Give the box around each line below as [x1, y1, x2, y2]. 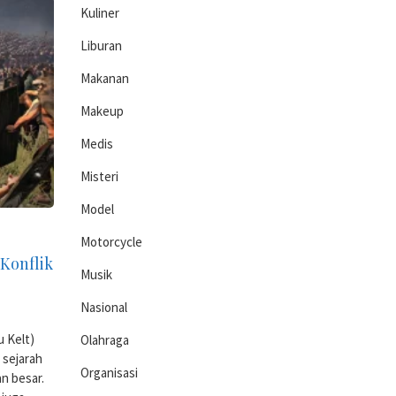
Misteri [80, 168, 118, 185]
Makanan [80, 70, 129, 87]
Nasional [80, 299, 127, 316]
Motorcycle [80, 233, 142, 250]
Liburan [80, 37, 122, 54]
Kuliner [80, 4, 119, 21]
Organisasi [80, 364, 138, 381]
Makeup [80, 103, 124, 119]
